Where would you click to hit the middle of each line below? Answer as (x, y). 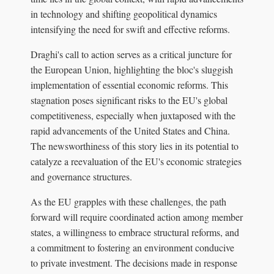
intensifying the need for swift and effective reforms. (130, 29)
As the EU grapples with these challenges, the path (128, 201)
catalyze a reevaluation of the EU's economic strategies (136, 161)
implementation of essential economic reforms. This (129, 84)
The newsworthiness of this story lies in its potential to (135, 146)
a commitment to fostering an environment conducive (132, 247)
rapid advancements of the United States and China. (130, 130)
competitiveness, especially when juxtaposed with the (133, 115)
